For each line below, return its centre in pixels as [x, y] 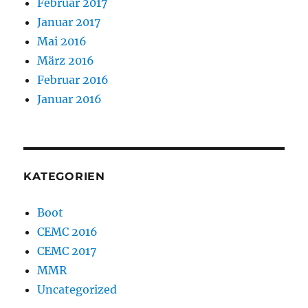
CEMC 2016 [68, 232]
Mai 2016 [62, 42]
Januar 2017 [69, 22]
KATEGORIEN [64, 177]
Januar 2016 [70, 99]
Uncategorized [77, 290]
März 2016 [66, 61]
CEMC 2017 [67, 251]
